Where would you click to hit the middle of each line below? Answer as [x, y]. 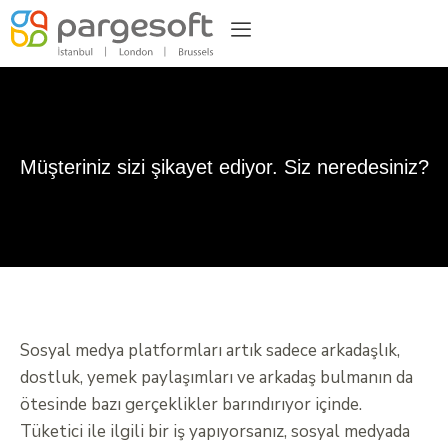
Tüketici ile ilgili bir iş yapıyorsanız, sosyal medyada [215, 432]
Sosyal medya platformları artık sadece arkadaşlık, [210, 351]
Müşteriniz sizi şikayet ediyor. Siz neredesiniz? [224, 167]
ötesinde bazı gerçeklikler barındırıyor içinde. [191, 405]
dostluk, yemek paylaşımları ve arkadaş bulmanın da [216, 378]
